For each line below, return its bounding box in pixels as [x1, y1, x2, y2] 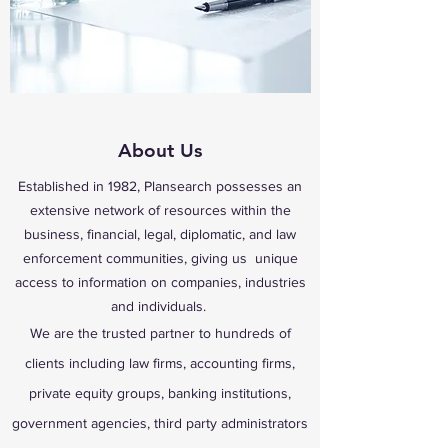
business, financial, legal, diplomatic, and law [24, 226, 296, 242]
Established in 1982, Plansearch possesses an [18, 178, 302, 194]
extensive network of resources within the [29, 202, 291, 218]
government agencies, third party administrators [12, 415, 308, 431]
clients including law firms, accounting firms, [25, 355, 295, 371]
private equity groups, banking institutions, [29, 385, 291, 401]
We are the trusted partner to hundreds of [29, 325, 291, 341]
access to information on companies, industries [14, 274, 306, 290]
